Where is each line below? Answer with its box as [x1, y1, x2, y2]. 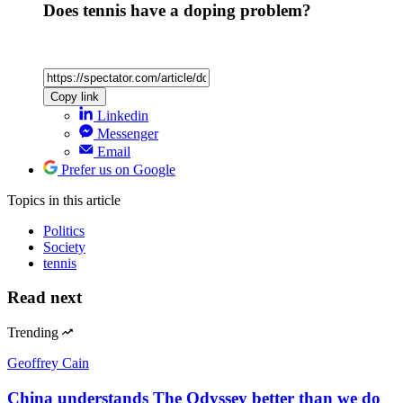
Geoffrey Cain [7, 355, 89, 372]
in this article [49, 192, 121, 208]
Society [43, 238, 85, 255]
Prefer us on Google [61, 161, 175, 177]
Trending [7, 325, 58, 341]
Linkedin [97, 107, 148, 123]
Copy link [50, 89, 99, 103]
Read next [7, 288, 82, 308]
